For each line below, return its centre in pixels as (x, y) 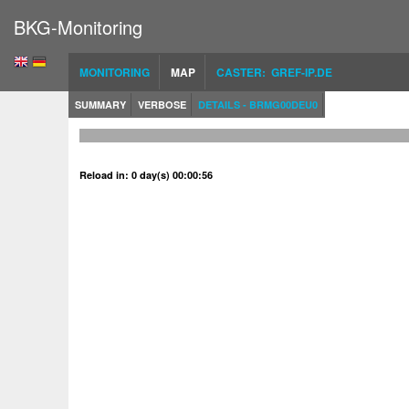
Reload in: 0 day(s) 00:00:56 (146, 175)
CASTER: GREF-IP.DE (274, 72)
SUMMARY (100, 105)
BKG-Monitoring (78, 27)
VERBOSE (162, 105)
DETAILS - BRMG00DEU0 (258, 105)
